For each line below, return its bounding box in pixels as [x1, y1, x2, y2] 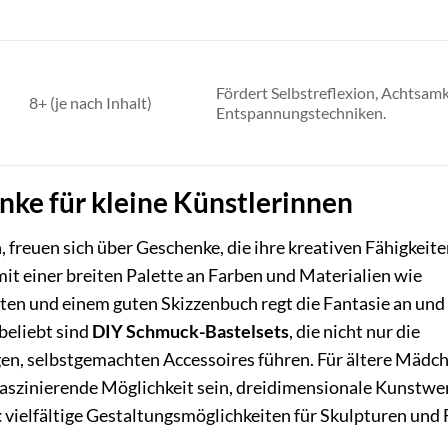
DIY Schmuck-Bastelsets [92, 320, 289, 342]
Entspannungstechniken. [215, 103, 386, 123]
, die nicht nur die [289, 320, 420, 342]
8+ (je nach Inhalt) [28, 93, 152, 113]
